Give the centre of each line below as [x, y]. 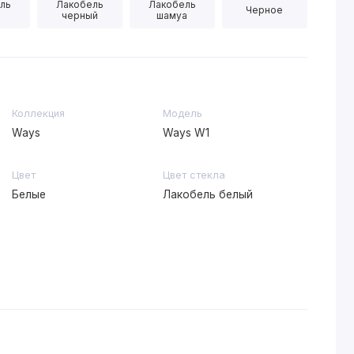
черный [79, 15]
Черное [265, 9]
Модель [182, 114]
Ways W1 [186, 133]
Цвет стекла [194, 175]
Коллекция [38, 114]
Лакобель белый [207, 195]
